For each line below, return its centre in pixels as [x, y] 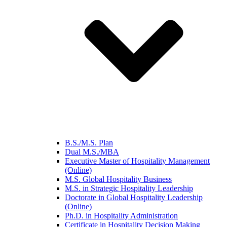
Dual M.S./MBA [92, 152]
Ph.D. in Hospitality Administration [121, 216]
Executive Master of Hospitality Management [137, 161]
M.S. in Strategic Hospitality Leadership [129, 188]
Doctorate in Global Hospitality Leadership [134, 197]
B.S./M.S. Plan [89, 143]
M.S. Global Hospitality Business [118, 179]
